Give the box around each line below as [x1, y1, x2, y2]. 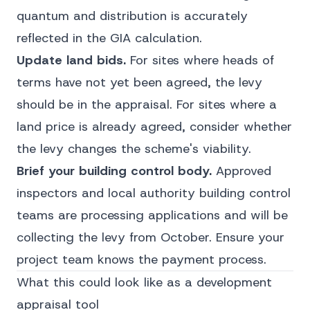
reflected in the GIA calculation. [17, 30, 202, 46]
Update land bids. [17, 52, 126, 69]
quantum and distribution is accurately [17, 8, 248, 24]
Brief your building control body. [17, 163, 212, 179]
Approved [212, 163, 271, 179]
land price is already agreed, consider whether [17, 118, 292, 135]
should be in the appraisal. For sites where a [17, 96, 277, 113]
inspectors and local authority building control [17, 185, 291, 201]
